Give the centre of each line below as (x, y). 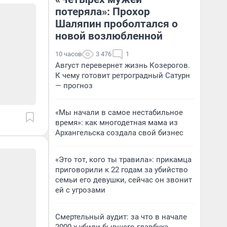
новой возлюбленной (109, 36)
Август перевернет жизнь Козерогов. (123, 65)
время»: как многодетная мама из (117, 123)
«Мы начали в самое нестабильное (119, 112)
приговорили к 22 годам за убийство (122, 170)
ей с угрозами (80, 190)
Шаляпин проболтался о (117, 24)
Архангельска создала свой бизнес (119, 133)
